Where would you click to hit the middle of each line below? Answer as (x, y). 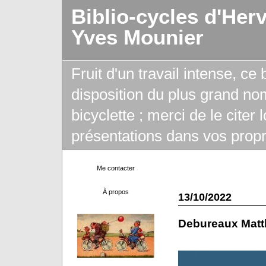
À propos (115, 192)
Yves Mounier (137, 37)
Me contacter (115, 168)
